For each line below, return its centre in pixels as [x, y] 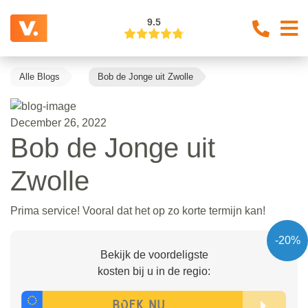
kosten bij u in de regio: [154, 271]
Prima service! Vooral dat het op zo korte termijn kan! [138, 210]
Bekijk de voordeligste [154, 254]
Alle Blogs [40, 77]
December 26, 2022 [58, 122]
